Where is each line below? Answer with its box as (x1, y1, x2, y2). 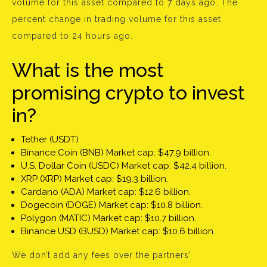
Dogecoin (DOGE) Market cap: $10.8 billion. (21, 200, 203, 211)
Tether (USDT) (21, 134, 79, 145)
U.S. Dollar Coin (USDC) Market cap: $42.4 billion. (21, 160, 226, 172)
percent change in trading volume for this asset (12, 14, 221, 24)
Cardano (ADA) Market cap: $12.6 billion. (21, 187, 191, 198)
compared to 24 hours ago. (12, 31, 133, 41)
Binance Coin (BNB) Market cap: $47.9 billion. (21, 147, 211, 159)
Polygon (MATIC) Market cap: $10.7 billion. (21, 213, 196, 224)
